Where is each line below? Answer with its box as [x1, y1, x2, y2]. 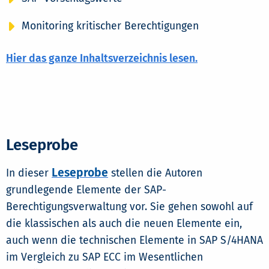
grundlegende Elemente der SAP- [6, 183, 166, 196]
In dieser [6, 166, 52, 180]
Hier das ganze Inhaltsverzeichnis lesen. [6, 52, 198, 65]
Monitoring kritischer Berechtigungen [21, 19, 199, 32]
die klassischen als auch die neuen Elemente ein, [6, 217, 242, 230]
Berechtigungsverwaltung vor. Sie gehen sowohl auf [6, 200, 253, 213]
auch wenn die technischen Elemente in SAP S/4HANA [6, 234, 263, 247]
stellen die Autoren [108, 166, 202, 180]
